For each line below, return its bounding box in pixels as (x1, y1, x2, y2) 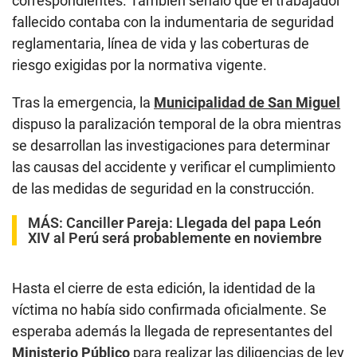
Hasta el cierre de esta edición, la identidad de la (12, 279, 316, 296)
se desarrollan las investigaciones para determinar (12, 136, 330, 154)
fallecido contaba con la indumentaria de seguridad (12, 13, 334, 30)
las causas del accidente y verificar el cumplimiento (12, 158, 335, 175)
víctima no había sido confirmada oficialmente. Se (12, 300, 327, 318)
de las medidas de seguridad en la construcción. (12, 179, 315, 197)
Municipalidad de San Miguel (154, 93, 340, 111)
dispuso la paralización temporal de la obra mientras (12, 115, 341, 132)
